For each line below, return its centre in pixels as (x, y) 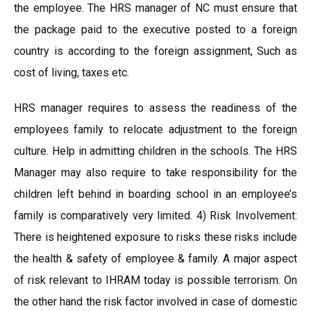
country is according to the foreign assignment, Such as (155, 51)
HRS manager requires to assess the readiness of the (155, 108)
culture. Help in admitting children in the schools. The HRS (155, 151)
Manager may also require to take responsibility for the (155, 173)
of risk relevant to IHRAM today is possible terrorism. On (155, 280)
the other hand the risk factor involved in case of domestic (155, 302)
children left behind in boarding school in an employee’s (155, 194)
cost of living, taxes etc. (72, 73)
